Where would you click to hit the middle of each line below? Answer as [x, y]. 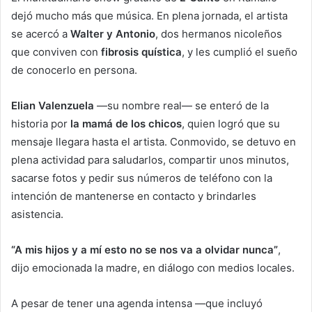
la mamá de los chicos [126, 124]
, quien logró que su [231, 124]
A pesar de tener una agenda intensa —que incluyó [137, 304]
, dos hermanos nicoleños [219, 34]
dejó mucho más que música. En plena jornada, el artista [149, 16]
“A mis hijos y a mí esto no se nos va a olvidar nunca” [145, 250]
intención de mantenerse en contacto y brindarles [134, 196]
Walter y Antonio [113, 34]
